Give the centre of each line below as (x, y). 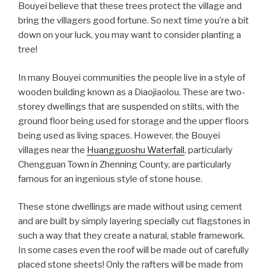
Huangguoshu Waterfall (136, 150)
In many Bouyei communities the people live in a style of (132, 77)
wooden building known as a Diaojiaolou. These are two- (132, 92)
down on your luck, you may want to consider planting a (130, 35)
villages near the (52, 150)
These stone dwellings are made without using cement (130, 207)
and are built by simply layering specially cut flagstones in (134, 221)
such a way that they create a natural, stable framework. (131, 236)
